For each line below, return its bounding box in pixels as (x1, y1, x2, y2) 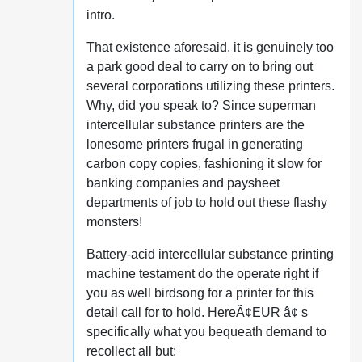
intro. (86, 8, 115, 22)
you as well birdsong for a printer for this (86, 286, 314, 300)
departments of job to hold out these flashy (86, 196, 327, 209)
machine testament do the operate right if (86, 267, 318, 280)
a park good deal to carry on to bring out (86, 60, 313, 74)
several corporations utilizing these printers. (86, 79, 335, 93)
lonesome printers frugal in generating (86, 137, 303, 151)
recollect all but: (86, 344, 176, 358)
